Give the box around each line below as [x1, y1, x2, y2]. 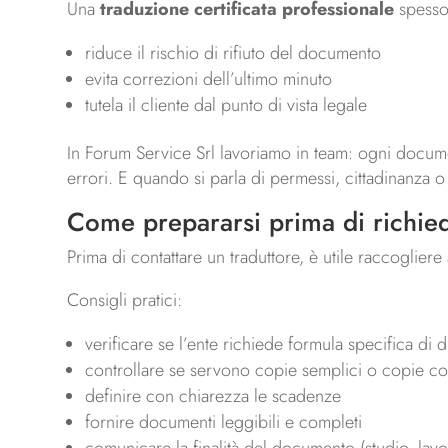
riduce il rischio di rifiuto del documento [85, 40, 382, 67]
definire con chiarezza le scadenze [85, 383, 342, 410]
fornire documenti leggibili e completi [85, 409, 363, 436]
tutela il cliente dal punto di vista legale [85, 92, 368, 119]
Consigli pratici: [67, 287, 183, 314]
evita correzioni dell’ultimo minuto [85, 66, 333, 93]
